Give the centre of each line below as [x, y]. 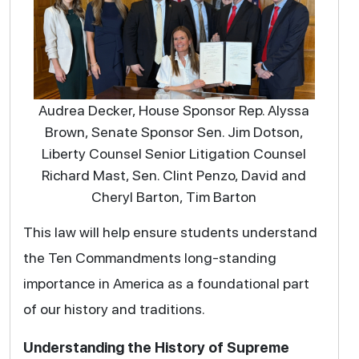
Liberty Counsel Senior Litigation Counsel [174, 153]
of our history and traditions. [115, 309]
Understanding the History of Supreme [156, 347]
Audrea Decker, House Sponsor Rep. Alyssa [174, 110]
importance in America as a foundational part [166, 283]
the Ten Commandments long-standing [149, 257]
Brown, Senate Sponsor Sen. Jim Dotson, [174, 131]
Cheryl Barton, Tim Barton [174, 196]
